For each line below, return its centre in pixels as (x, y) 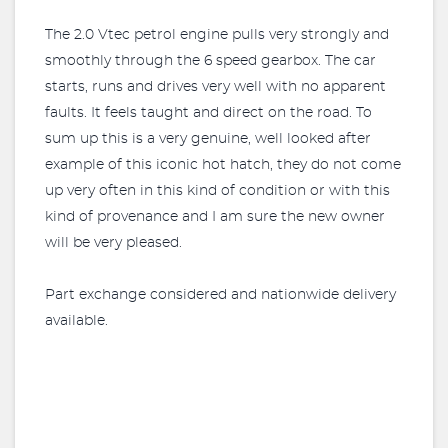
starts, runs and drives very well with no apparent (215, 87)
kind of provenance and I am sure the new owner (215, 217)
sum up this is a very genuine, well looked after (208, 139)
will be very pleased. (113, 243)
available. (76, 321)
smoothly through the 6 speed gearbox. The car (210, 61)
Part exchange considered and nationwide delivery (220, 295)
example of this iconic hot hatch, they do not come (223, 165)
